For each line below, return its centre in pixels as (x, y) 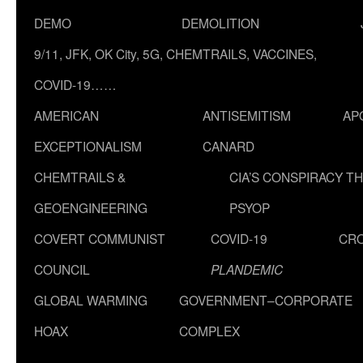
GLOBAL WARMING (91, 300)
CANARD (228, 146)
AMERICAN (66, 115)
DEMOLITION (220, 23)
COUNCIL (62, 269)
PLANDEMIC (247, 269)
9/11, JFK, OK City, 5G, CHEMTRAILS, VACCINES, (175, 53)
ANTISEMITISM (247, 115)
